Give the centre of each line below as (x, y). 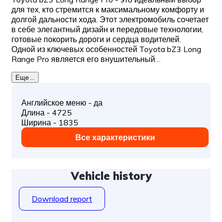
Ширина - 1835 (50, 123)
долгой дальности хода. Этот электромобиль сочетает (110, 20)
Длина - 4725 (47, 113)
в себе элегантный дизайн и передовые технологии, (107, 29)
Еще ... (25, 78)
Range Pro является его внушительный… (86, 59)
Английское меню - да (62, 103)
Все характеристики (115, 138)
